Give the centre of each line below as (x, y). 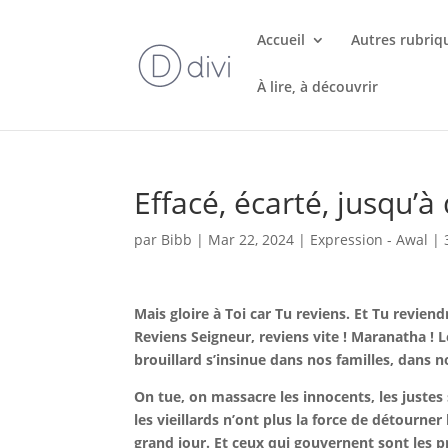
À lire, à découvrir (318, 86)
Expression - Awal (369, 239)
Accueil (281, 39)
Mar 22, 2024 (251, 239)
